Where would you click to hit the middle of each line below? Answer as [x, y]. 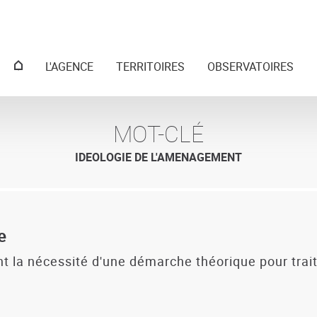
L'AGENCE [69, 67]
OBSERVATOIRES [250, 67]
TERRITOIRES [150, 67]
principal [47, 88]
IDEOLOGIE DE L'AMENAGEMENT [158, 157]
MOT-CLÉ [158, 133]
